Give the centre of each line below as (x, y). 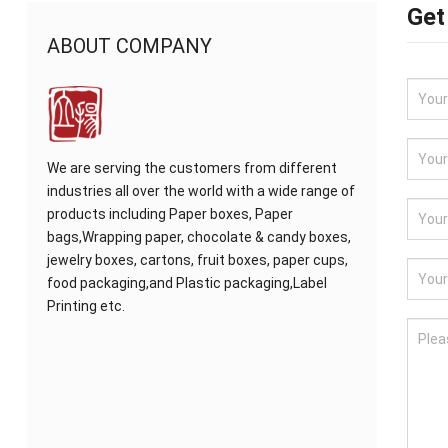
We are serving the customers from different (191, 168)
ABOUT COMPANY (129, 46)
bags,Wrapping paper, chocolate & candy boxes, (198, 237)
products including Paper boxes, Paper (169, 214)
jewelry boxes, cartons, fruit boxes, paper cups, (197, 260)
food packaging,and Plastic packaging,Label (186, 283)
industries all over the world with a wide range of (200, 191)
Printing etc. (85, 306)
